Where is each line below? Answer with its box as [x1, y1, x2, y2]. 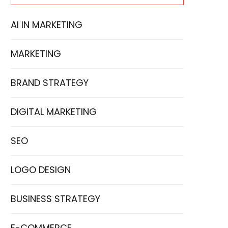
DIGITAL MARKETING [11, 105, 97, 118]
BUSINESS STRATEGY [11, 192, 100, 205]
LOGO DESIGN [11, 163, 71, 176]
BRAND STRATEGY [11, 76, 89, 89]
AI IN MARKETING [11, 18, 82, 31]
